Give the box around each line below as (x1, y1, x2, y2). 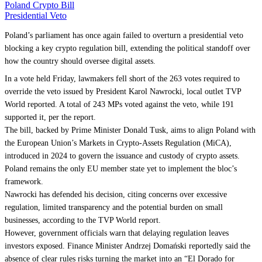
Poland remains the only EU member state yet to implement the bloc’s (5, 164, 237, 173)
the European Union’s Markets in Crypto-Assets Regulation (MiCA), (5, 139, 232, 147)
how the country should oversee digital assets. (5, 57, 156, 65)
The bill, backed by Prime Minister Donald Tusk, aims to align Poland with (5, 126, 256, 135)
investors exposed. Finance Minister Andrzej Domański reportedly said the (5, 242, 250, 250)
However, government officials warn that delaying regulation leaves (5, 229, 229, 237)
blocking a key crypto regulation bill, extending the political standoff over (5, 44, 250, 53)
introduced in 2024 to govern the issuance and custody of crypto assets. (5, 151, 240, 160)
